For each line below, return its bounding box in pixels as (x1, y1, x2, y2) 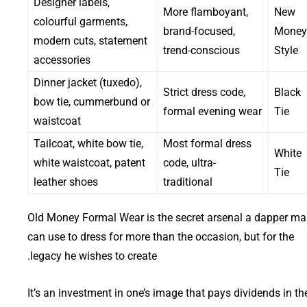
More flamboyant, (163, 5, 248, 19)
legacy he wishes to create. (30, 249, 157, 262)
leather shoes (34, 175, 98, 188)
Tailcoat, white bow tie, (34, 136, 143, 150)
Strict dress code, (163, 85, 245, 99)
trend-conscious (163, 43, 240, 57)
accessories (34, 53, 90, 66)
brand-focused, (163, 24, 235, 38)
